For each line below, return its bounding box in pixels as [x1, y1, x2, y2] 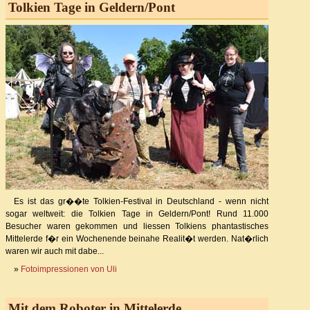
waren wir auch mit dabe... [6, 246, 104, 257]
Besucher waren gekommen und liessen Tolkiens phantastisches [6, 221, 268, 232]
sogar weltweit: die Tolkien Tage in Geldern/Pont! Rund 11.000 [6, 209, 268, 219]
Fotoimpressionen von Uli [21, 264, 117, 275]
